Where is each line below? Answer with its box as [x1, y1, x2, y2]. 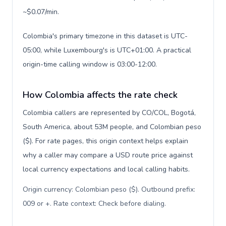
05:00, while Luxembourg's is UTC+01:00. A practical [23, 45, 191, 55]
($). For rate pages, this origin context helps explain [23, 136, 188, 146]
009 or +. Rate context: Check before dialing [23, 199, 164, 208]
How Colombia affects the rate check [23, 89, 178, 101]
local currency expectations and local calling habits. [23, 164, 190, 174]
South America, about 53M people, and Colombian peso [23, 122, 201, 132]
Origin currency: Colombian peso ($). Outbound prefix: [23, 185, 195, 194]
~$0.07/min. [23, 7, 59, 17]
